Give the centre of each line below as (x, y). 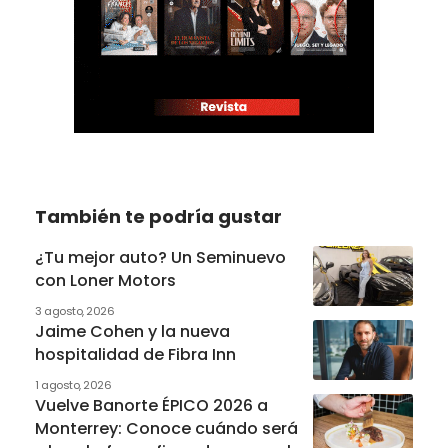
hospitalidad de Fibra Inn (135, 354)
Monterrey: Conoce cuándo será (166, 428)
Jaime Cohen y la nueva (132, 331)
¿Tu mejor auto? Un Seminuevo (160, 257)
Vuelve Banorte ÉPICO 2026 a (151, 405)
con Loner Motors (105, 280)
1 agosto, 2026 (73, 384)
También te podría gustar (158, 216)
